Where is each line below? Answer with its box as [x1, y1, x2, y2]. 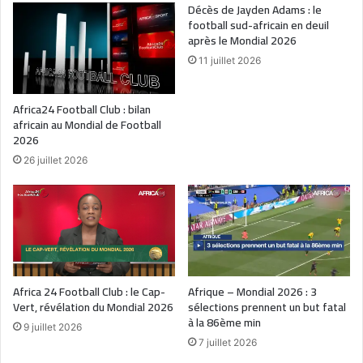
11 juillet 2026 [199, 54, 261, 67]
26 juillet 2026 [23, 153, 88, 166]
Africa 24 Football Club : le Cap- [13, 280, 165, 302]
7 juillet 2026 [199, 335, 257, 348]
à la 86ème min [188, 311, 261, 333]
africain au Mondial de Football [13, 113, 161, 135]
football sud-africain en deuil [188, 15, 329, 36]
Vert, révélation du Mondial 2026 [13, 296, 173, 318]
